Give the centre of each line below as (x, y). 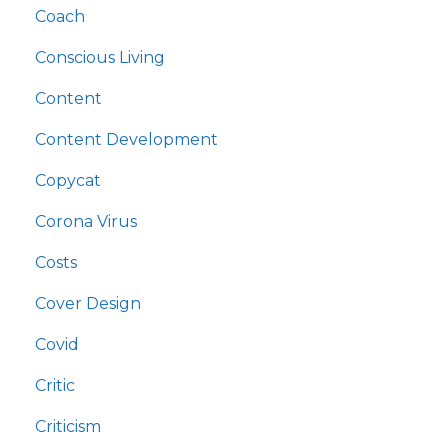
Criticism (68, 427)
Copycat (68, 181)
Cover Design (88, 304)
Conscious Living (100, 58)
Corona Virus (86, 222)
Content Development (126, 140)
